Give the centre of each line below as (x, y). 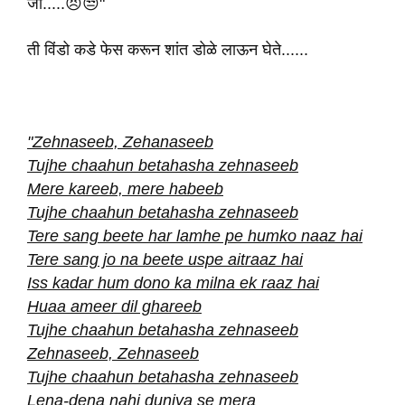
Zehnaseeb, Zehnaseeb (113, 353)
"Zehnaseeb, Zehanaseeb (120, 142)
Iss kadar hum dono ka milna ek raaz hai (173, 283)
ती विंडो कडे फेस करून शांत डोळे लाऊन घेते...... (168, 50)
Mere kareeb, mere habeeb (125, 189)
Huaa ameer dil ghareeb (114, 306)
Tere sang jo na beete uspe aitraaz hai (165, 259)
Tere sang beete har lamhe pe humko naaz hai (195, 236)
